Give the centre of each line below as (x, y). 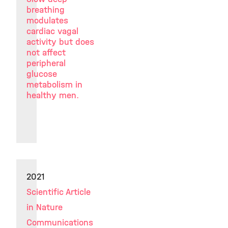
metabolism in (54, 85)
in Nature (45, 207)
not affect (46, 53)
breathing (46, 10)
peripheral (46, 63)
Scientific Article (59, 192)
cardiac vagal (52, 31)
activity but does (60, 42)
